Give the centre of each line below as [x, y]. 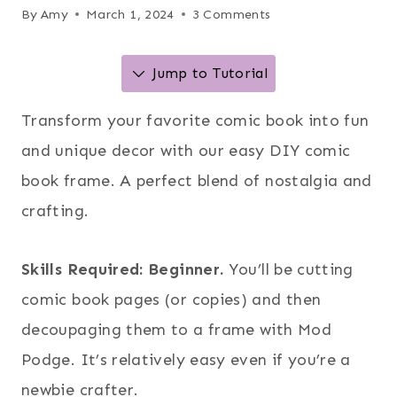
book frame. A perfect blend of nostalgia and [197, 180]
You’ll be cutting [288, 269]
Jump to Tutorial [208, 73]
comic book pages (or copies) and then [171, 299]
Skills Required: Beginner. [123, 269]
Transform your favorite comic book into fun [195, 120]
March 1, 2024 [130, 14]
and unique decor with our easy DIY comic [186, 150]
